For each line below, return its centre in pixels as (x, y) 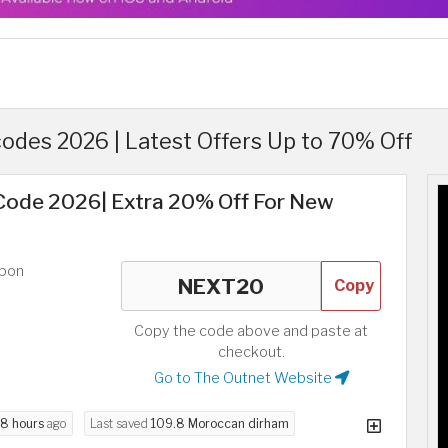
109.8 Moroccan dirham (220, 423)
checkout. (251, 351)
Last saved (120, 423)
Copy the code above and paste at (251, 330)
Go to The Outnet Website (244, 377)
